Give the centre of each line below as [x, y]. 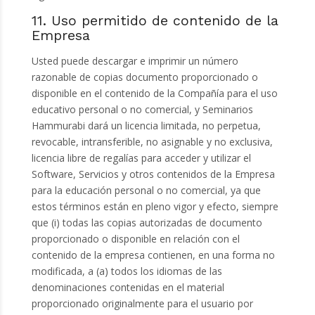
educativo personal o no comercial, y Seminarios [142, 110]
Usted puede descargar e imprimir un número [135, 61]
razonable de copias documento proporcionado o [144, 77]
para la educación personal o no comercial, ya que [146, 191]
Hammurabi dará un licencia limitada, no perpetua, [146, 126]
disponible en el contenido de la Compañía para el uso [154, 94]
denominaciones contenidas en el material [128, 288]
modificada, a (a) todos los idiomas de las [127, 271]
